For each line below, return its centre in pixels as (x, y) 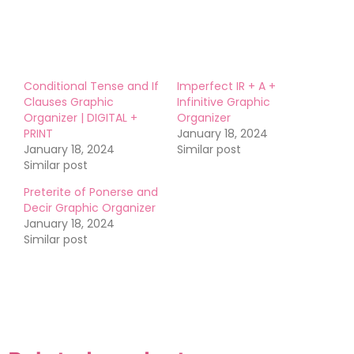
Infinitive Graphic (224, 102)
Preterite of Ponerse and (91, 192)
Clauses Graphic (69, 102)
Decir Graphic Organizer (90, 208)
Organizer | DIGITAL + (81, 118)
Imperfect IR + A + (226, 87)
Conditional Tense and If (91, 87)
